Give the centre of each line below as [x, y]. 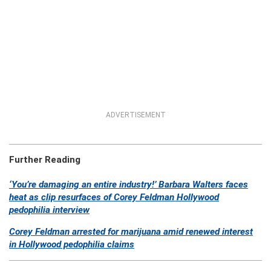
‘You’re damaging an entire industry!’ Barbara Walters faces [129, 184]
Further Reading [46, 160]
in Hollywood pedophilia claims [72, 244]
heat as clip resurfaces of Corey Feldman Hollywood [114, 197]
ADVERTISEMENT [135, 115]
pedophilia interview [49, 210]
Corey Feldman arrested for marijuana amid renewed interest [131, 232]
